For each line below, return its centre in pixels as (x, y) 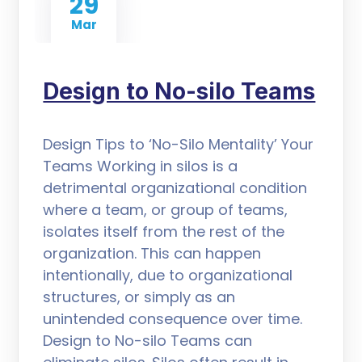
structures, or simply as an (139, 297)
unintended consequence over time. (173, 319)
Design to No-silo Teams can (148, 341)
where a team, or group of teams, (166, 210)
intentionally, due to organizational (168, 275)
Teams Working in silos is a (141, 166)
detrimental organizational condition (175, 188)
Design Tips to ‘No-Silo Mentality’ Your (179, 144)
